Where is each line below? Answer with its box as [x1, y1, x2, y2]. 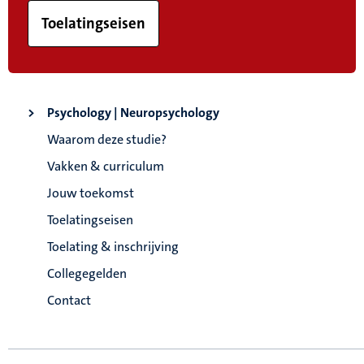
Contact [47, 292, 91, 310]
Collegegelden [47, 265, 127, 283]
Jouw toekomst [47, 184, 134, 202]
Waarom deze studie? [47, 131, 167, 149]
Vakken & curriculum [47, 158, 164, 175]
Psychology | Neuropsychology [47, 104, 219, 122]
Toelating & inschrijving [47, 238, 179, 256]
